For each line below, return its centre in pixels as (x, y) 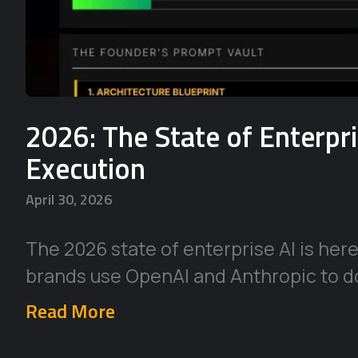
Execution (86, 169)
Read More (70, 311)
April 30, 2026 (69, 200)
